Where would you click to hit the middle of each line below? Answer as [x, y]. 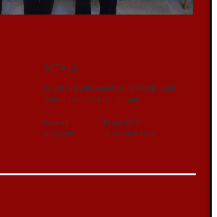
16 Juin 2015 [121, 122]
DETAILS [61, 67]
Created [56, 122]
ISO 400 [127, 99]
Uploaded [59, 133]
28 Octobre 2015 [128, 133]
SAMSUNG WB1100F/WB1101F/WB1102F [109, 88]
